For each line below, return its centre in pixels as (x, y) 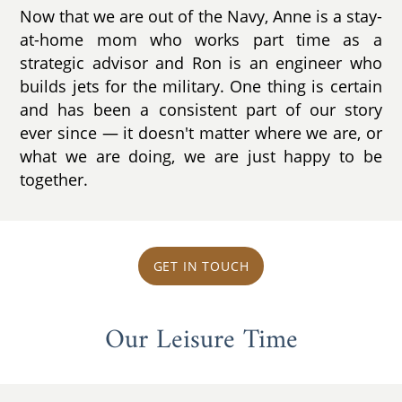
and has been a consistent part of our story (201, 109)
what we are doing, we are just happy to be (201, 156)
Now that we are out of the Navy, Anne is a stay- (201, 16)
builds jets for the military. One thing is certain (201, 86)
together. (54, 179)
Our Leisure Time (201, 340)
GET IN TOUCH (201, 267)
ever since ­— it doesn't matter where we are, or (201, 132)
